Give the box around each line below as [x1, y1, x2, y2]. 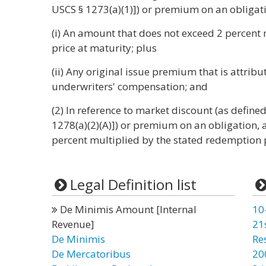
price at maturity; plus [52, 41, 157, 55]
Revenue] [52, 217, 94, 231]
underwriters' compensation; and [52, 80, 208, 93]
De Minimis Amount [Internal [58, 202, 197, 216]
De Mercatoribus [52, 247, 131, 261]
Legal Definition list [69, 175, 197, 194]
